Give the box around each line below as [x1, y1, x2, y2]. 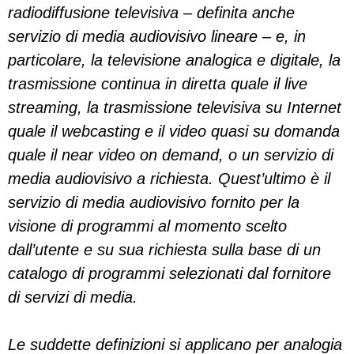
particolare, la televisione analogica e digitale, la [8, 51, 341, 69]
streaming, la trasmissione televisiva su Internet [8, 99, 341, 116]
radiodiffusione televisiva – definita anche [8, 4, 295, 21]
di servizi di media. [8, 288, 137, 306]
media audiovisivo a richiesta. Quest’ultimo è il [8, 170, 330, 187]
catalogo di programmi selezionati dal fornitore [8, 265, 331, 282]
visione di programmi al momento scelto [8, 217, 287, 235]
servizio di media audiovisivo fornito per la [8, 194, 299, 211]
